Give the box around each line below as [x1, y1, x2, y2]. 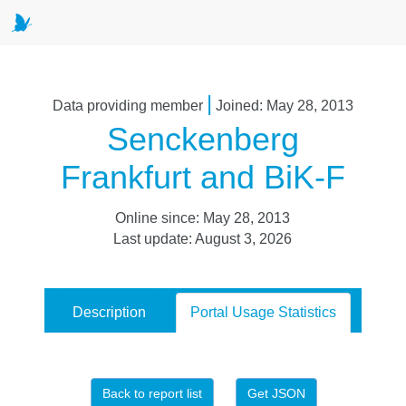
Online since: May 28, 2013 [115, 210, 291, 226]
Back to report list [101, 386, 202, 401]
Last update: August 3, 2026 [113, 231, 293, 246]
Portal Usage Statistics [189, 304, 336, 320]
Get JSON [246, 386, 305, 401]
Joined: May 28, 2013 [211, 98, 353, 113]
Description [72, 304, 146, 320]
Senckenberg [106, 121, 299, 158]
